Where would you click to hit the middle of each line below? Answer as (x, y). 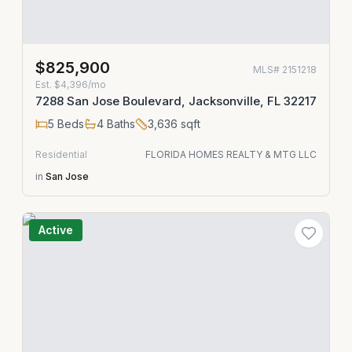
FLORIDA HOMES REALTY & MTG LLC (231, 154)
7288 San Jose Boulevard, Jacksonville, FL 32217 (176, 101)
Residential (61, 154)
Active (56, 230)
